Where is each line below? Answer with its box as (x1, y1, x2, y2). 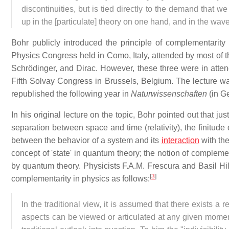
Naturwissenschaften (131, 89, 207, 98)
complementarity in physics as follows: (11, 174, 150, 183)
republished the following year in (11, 89, 131, 98)
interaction (161, 136, 199, 145)
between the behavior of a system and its (11, 136, 162, 145)
